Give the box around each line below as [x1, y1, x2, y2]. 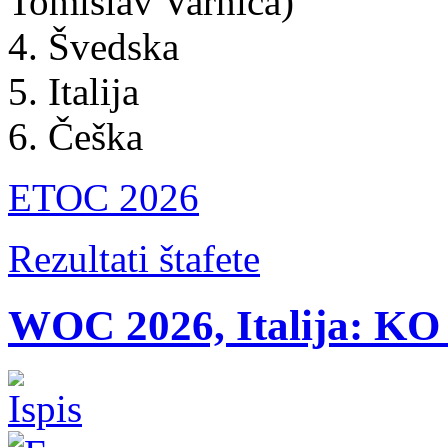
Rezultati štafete [8, 236, 260, 280]
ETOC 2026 [8, 175, 199, 219]
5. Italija [8, 69, 139, 113]
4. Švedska [8, 24, 179, 68]
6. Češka [8, 114, 143, 158]
